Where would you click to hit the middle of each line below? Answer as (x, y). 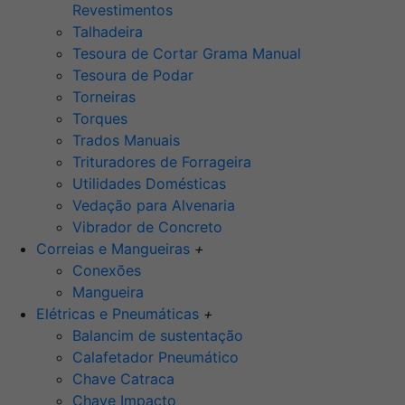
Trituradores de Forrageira (162, 162)
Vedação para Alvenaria (154, 206)
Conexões (107, 271)
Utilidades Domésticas (149, 184)
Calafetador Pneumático (155, 358)
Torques (100, 119)
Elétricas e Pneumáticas (120, 314)
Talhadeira (108, 32)
